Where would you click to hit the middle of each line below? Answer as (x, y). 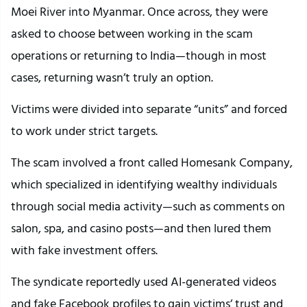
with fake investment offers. (84, 250)
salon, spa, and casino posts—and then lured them (141, 228)
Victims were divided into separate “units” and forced (149, 109)
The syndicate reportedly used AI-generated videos (144, 282)
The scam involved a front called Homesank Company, (152, 162)
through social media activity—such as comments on (148, 206)
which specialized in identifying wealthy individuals (144, 184)
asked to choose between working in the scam (132, 34)
